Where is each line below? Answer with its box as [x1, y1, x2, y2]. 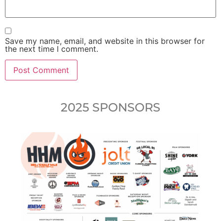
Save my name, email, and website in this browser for [5, 36, 205, 46]
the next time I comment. [5, 43, 98, 54]
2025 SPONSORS [61, 100, 160, 114]
